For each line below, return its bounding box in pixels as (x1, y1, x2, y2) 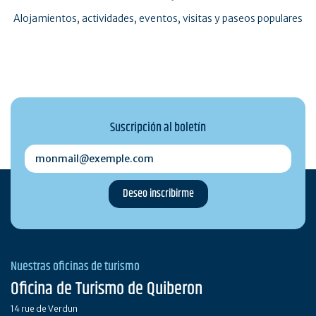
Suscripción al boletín (110, 117, 206, 138)
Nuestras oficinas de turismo (11, 256, 140, 276)
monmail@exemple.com (25, 145, 139, 158)
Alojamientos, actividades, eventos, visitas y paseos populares (13, 11, 303, 25)
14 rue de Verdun (11, 303, 78, 314)
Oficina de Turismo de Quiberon (11, 275, 202, 303)
